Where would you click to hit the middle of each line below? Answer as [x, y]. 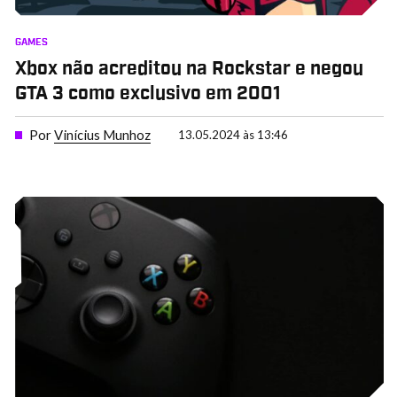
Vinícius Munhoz [102, 135]
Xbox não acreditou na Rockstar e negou [189, 69]
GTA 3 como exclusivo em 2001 [148, 93]
